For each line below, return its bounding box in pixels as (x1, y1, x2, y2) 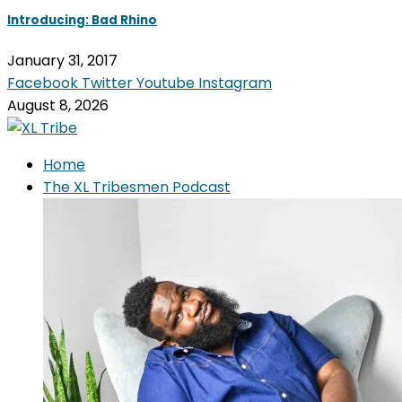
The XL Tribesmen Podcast (43, 176, 231, 197)
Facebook (7, 72, 78, 93)
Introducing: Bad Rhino (7, 11, 157, 29)
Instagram (198, 72, 272, 93)
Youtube (136, 72, 195, 93)
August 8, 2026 (7, 94, 109, 116)
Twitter (82, 72, 133, 93)
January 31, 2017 (7, 49, 118, 71)
